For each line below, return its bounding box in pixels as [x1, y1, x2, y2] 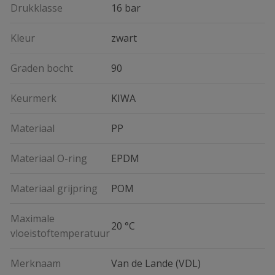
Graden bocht [10, 61, 73, 75]
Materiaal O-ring [10, 152, 87, 165]
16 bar [111, 1, 141, 15]
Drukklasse [10, 1, 63, 15]
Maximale [10, 212, 55, 225]
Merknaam [10, 257, 61, 270]
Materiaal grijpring [10, 182, 98, 195]
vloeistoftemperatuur [10, 227, 110, 240]
